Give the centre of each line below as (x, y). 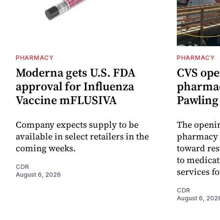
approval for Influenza (75, 86)
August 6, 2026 (38, 174)
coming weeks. (46, 148)
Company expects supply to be (77, 124)
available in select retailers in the (82, 136)
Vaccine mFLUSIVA (66, 100)
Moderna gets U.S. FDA (76, 72)
